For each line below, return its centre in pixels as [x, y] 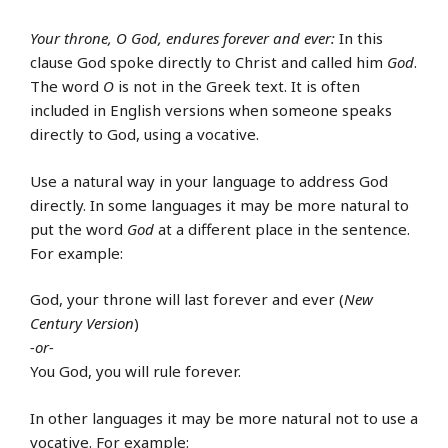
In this [359, 38]
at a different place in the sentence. [282, 228]
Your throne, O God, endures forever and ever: [182, 38]
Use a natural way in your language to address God [209, 180]
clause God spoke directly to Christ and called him [208, 62]
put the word [78, 228]
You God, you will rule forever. [135, 371]
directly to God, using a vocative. [144, 134]
